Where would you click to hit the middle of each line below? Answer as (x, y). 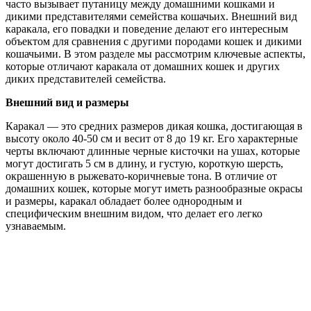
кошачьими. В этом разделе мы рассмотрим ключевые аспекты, (155, 54)
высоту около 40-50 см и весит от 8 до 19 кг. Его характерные (152, 139)
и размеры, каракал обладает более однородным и (124, 201)
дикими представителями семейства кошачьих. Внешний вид (151, 17)
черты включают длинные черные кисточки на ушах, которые (153, 151)
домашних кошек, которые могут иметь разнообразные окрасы (154, 189)
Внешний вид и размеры (67, 103)
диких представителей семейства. (86, 79)
